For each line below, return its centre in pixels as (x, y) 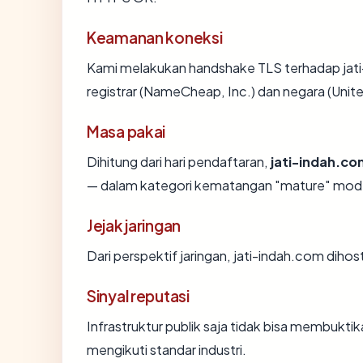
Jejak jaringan (134, 225)
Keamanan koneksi (155, 37)
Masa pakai (126, 131)
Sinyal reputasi (138, 295)
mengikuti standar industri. (167, 349)
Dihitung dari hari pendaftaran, (179, 161)
